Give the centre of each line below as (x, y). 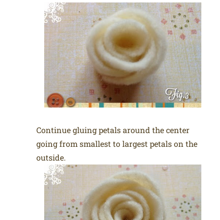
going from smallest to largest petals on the (117, 143)
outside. (51, 157)
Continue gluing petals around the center (113, 130)
